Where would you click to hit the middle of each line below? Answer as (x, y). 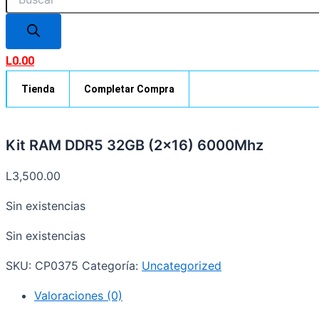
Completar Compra (129, 89)
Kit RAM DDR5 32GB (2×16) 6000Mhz (135, 146)
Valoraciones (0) (78, 296)
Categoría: (112, 266)
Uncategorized (182, 266)
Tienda (38, 89)
